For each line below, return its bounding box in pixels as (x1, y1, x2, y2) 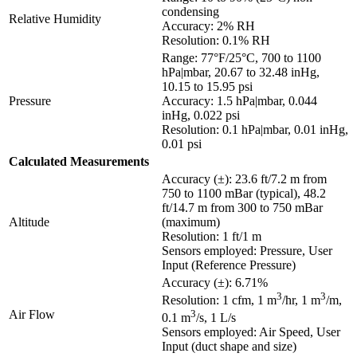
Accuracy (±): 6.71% (162, 275, 268, 289)
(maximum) (162, 214, 220, 229)
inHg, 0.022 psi (162, 108, 240, 122)
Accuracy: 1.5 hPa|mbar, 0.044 (162, 93, 317, 108)
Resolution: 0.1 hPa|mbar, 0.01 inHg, (162, 122, 348, 136)
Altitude (9, 214, 49, 229)
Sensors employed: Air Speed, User (162, 325, 340, 339)
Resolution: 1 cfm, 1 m (162, 293, 277, 308)
